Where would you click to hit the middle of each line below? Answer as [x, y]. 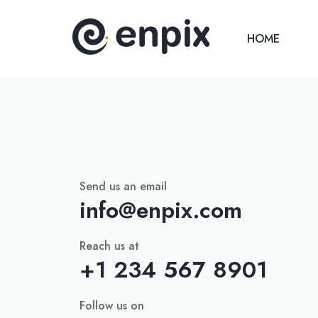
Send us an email [123, 186]
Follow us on [112, 306]
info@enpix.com [161, 210]
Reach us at [109, 246]
